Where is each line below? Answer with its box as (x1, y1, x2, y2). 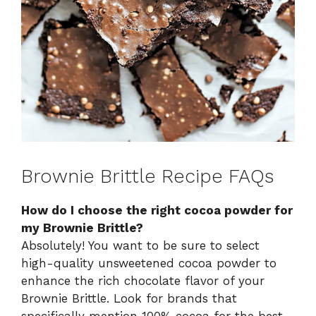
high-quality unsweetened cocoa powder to (21, 255, 276, 270)
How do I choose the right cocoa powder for (21, 202, 293, 217)
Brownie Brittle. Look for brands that (21, 291, 237, 305)
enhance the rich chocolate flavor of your (21, 273, 265, 288)
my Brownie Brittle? (21, 220, 143, 235)
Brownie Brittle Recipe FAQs (21, 164, 274, 188)
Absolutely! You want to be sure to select (21, 238, 260, 253)
